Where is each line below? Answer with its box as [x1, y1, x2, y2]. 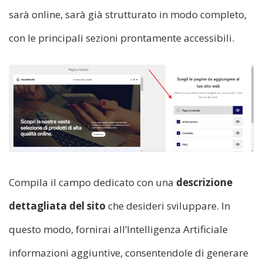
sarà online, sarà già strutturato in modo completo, [9, 7, 247, 21]
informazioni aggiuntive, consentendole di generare [9, 245, 248, 259]
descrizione [176, 175, 232, 189]
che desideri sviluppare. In [106, 198, 230, 213]
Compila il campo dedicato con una [9, 175, 176, 189]
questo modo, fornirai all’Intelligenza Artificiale [9, 222, 228, 236]
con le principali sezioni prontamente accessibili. [9, 31, 234, 45]
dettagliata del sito [9, 198, 106, 213]
